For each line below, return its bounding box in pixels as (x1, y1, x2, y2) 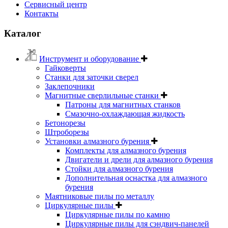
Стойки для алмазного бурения (65, 164, 173, 173)
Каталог (4, 28, 41, 39)
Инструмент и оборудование (39, 54, 141, 63)
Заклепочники (45, 81, 95, 91)
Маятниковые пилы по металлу (45, 191, 154, 201)
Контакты (24, 9, 59, 18)
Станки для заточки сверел (45, 72, 138, 81)
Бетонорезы (45, 118, 85, 127)
